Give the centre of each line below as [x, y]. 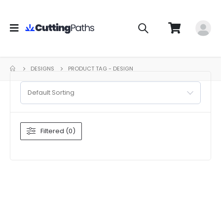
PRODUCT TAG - [91, 68]
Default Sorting [51, 92]
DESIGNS [42, 68]
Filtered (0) [58, 131]
